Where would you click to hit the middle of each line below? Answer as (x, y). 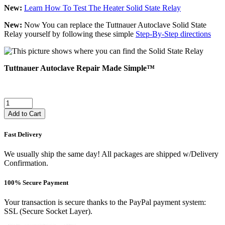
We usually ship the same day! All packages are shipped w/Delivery (111, 154)
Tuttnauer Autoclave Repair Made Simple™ (79, 68)
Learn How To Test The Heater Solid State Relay (102, 8)
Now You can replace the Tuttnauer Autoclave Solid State (115, 25)
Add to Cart (25, 114)
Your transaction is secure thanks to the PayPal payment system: (105, 202)
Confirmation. (26, 163)
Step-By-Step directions (173, 34)
